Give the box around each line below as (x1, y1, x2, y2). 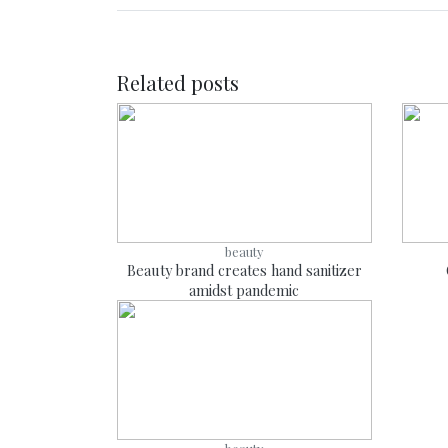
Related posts (117, 69, 239, 96)
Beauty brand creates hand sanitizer (126, 260, 362, 280)
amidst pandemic (189, 280, 300, 300)
